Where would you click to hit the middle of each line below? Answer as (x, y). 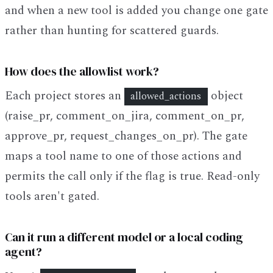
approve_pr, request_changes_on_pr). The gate (126, 136)
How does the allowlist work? (82, 71)
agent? (23, 252)
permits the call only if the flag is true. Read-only (132, 177)
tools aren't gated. (52, 197)
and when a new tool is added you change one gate (136, 10)
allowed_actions (166, 97)
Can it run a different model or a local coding (124, 238)
